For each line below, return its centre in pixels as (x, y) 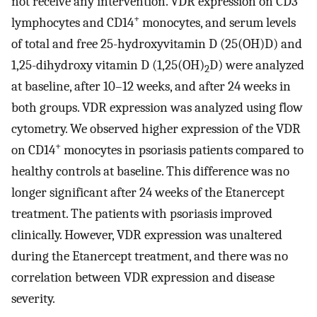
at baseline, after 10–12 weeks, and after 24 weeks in (151, 87)
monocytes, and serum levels (218, 23)
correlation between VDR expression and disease (143, 278)
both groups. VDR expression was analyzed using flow (157, 108)
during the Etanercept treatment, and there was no (150, 257)
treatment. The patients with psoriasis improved (142, 214)
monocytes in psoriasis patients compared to (182, 150)
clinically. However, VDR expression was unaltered (147, 235)
